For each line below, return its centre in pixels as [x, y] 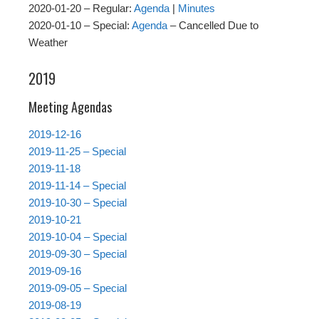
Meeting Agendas [70, 107]
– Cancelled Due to [213, 26]
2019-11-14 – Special [77, 186]
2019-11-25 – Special [77, 152]
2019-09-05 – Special [78, 288]
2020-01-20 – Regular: [81, 9]
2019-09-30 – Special [78, 254]
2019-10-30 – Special [78, 203]
